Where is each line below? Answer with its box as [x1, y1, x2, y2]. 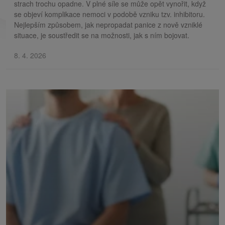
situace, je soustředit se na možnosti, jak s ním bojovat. [14, 30, 189, 40]
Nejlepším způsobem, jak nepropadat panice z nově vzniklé [14, 19, 202, 30]
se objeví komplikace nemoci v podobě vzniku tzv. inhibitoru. [14, 9, 205, 19]
